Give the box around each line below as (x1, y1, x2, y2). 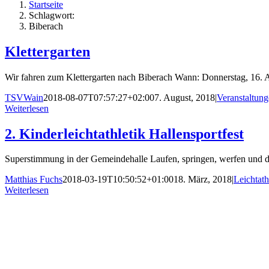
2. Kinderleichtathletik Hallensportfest (5, 125, 244, 142)
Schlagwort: (29, 10, 74, 20)
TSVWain (5, 92, 43, 103)
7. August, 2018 (154, 92, 215, 103)
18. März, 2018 (174, 174, 232, 185)
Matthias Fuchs (5, 174, 62, 185)
